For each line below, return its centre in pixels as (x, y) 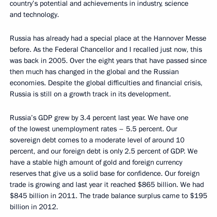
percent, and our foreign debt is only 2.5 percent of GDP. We (104, 151)
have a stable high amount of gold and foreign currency (96, 162)
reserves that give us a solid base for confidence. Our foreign (105, 173)
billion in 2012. (35, 207)
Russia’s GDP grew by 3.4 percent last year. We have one (99, 117)
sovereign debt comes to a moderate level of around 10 (97, 140)
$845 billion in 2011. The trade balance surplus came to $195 (108, 195)
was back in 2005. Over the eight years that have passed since (108, 60)
